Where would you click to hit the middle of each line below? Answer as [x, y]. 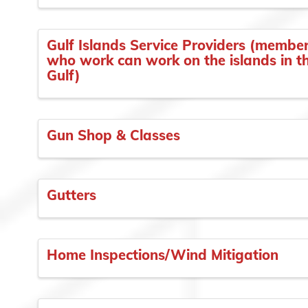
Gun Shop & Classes [113, 135]
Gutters [71, 195]
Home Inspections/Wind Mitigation [163, 254]
